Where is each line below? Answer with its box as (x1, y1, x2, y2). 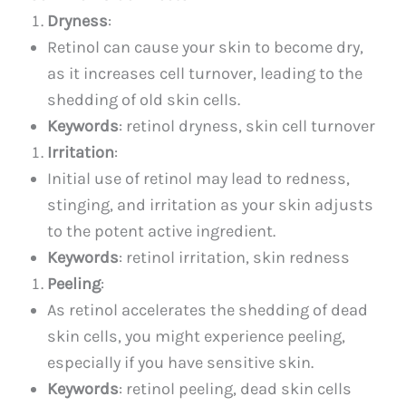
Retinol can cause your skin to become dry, (47, 36, 364, 57)
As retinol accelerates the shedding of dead (47, 299, 369, 320)
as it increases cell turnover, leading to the (47, 63, 363, 83)
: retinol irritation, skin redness (119, 246, 351, 267)
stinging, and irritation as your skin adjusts (47, 194, 374, 215)
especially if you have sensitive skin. (47, 352, 314, 372)
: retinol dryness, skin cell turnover (119, 115, 376, 136)
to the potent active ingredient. (47, 220, 276, 241)
